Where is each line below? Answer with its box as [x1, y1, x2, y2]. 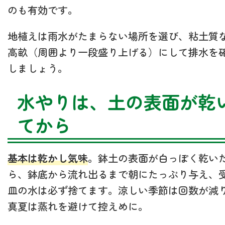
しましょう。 [8, 60, 68, 75]
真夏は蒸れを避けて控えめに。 [8, 199, 148, 214]
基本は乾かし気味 [8, 151, 88, 166]
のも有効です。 [8, 2, 78, 17]
